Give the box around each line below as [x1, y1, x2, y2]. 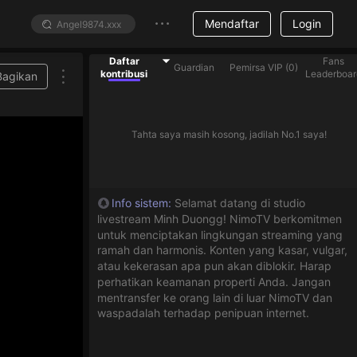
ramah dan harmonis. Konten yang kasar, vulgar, [97, 243, 347, 257]
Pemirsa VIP [229, 61, 283, 73]
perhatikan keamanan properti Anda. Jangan [97, 274, 331, 288]
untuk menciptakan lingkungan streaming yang [97, 227, 343, 241]
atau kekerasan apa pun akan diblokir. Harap [97, 258, 331, 273]
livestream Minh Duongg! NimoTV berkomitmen [97, 211, 342, 226]
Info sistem [112, 195, 168, 210]
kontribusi [100, 68, 148, 80]
